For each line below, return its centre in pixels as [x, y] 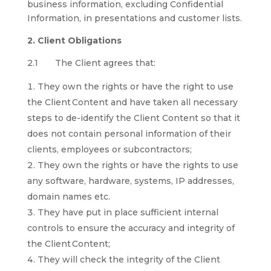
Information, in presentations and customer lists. [134, 18]
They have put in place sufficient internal [128, 212]
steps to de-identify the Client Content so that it [133, 118]
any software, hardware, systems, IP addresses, [130, 181]
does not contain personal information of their [129, 134]
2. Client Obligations [75, 41]
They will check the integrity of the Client [129, 260]
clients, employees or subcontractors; [109, 149]
